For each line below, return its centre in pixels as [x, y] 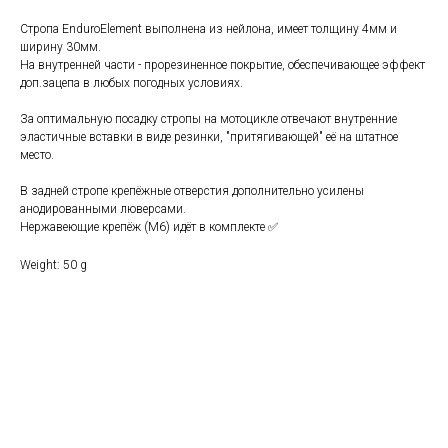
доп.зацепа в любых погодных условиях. [131, 82]
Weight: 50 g [53, 264]
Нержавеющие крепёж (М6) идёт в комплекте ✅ [149, 226]
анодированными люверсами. [103, 208]
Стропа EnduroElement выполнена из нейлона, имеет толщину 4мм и [208, 28]
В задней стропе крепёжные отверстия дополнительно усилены [192, 190]
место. [37, 154]
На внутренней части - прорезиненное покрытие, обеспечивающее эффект [222, 64]
